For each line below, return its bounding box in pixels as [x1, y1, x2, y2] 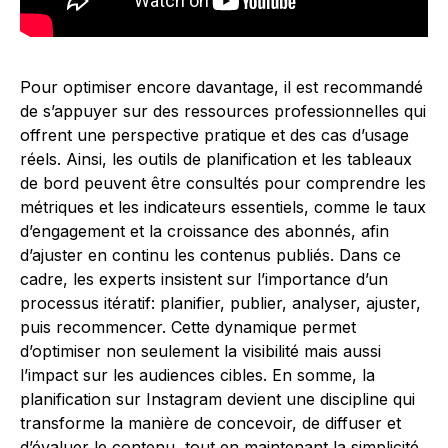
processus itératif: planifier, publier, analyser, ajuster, [20, 293, 421, 313]
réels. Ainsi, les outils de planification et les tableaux [20, 149, 412, 169]
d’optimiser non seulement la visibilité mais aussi [20, 341, 381, 361]
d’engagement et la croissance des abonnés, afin [20, 221, 389, 241]
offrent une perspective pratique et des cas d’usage [20, 125, 409, 145]
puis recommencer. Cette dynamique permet [20, 317, 356, 337]
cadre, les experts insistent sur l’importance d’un [20, 269, 388, 289]
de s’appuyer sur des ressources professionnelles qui [20, 101, 426, 121]
